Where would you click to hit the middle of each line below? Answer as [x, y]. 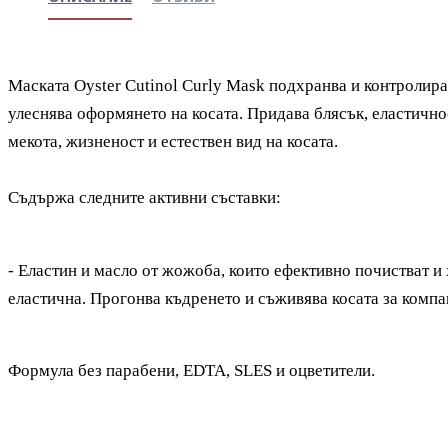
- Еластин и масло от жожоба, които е [145, 270]
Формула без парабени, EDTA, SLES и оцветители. [191, 370]
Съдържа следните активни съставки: [144, 197]
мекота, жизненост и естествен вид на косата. [173, 141]
